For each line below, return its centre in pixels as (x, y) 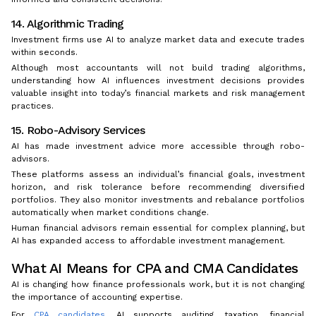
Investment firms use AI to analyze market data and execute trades (158, 40)
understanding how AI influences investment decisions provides (158, 81)
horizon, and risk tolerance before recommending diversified (158, 187)
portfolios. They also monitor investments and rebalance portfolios (158, 200)
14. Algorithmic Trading (68, 24)
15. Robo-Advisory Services (78, 130)
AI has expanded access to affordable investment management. (148, 241)
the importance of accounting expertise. (97, 297)
